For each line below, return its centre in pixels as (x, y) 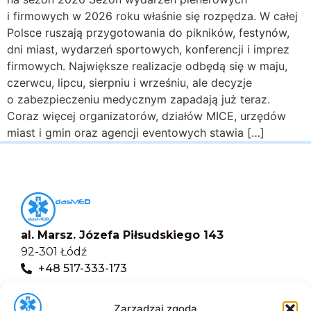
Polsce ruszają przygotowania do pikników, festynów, (148, 32)
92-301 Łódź (54, 251)
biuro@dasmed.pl (89, 292)
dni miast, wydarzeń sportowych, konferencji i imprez (148, 49)
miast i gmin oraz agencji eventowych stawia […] (136, 132)
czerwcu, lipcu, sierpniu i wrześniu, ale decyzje (129, 82)
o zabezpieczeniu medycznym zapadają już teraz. (138, 99)
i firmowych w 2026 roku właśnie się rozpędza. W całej (152, 16)
